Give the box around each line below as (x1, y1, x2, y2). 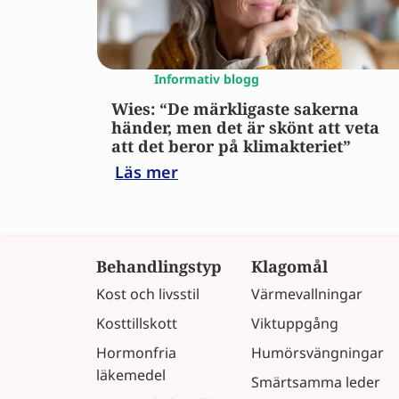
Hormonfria (96, 342, 176, 362)
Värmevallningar (251, 283, 362, 304)
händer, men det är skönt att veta (111, 116, 379, 138)
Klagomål (251, 255, 328, 277)
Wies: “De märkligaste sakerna (111, 97, 359, 119)
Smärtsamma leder (251, 371, 380, 392)
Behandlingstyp (96, 255, 222, 277)
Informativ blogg (154, 69, 259, 87)
